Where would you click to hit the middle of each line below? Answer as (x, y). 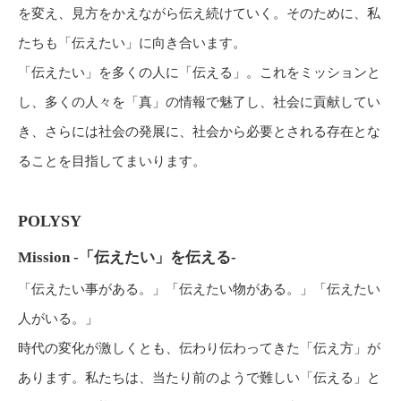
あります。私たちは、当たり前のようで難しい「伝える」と (199, 378)
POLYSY (50, 221)
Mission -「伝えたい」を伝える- (127, 257)
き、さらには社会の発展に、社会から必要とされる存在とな (199, 132)
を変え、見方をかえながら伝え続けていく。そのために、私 (199, 13)
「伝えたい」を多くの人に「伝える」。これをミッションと (199, 73)
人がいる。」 (58, 319)
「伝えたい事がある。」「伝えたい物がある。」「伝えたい (199, 289)
